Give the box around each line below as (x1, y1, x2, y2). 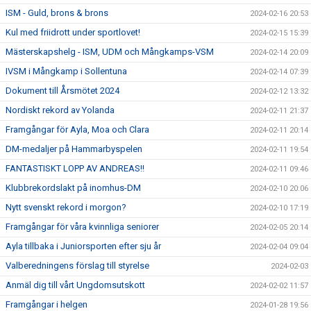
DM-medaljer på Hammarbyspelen (6, 144, 142, 154)
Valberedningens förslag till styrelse (6, 260, 149, 271)
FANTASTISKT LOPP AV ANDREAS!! (6, 163, 144, 174)
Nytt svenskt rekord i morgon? (6, 202, 126, 212)
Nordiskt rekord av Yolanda (6, 105, 115, 115)
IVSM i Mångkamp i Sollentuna (6, 66, 127, 76)
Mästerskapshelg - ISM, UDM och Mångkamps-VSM (6, 47, 214, 57)
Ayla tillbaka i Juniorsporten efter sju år (6, 241, 161, 251)
